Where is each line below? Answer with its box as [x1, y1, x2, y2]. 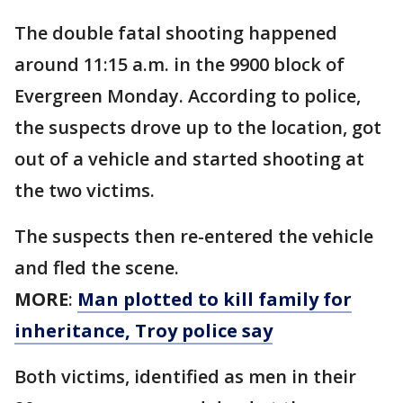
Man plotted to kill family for [77, 287, 352, 312]
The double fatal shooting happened [14, 21, 337, 46]
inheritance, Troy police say [14, 318, 273, 344]
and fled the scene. [14, 255, 184, 281]
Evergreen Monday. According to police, [14, 84, 361, 109]
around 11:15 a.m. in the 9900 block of [14, 52, 345, 77]
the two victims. [14, 178, 155, 203]
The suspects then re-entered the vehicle [14, 224, 373, 249]
